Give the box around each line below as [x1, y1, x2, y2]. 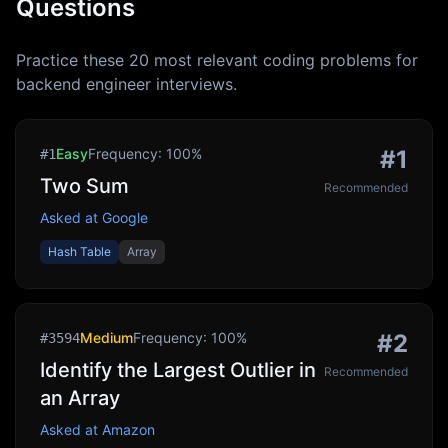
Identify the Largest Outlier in [40, 358, 316, 382]
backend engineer [16, 74, 151, 94]
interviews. [151, 74, 237, 94]
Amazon [102, 421, 155, 438]
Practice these [16, 50, 129, 70]
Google [102, 209, 148, 226]
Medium [80, 329, 133, 346]
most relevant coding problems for [149, 50, 418, 70]
